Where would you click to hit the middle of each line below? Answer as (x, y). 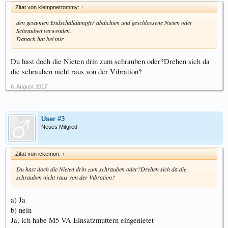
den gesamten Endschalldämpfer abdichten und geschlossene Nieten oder (104, 23)
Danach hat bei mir (40, 39)
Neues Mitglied (59, 126)
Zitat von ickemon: (39, 153)
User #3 (53, 119)
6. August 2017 (29, 86)
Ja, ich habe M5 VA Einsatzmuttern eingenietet (82, 220)
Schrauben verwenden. (44, 31)
